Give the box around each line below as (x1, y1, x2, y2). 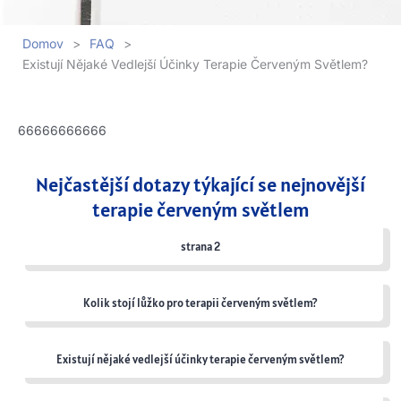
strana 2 (181, 239, 220, 255)
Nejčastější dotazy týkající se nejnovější (36, 172, 365, 198)
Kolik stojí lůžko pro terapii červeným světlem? (83, 295, 318, 311)
